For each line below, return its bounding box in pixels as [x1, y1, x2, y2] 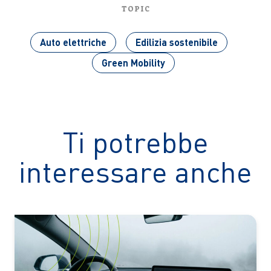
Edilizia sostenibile [135, 36, 218, 49]
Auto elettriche [39, 36, 106, 49]
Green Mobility [102, 56, 166, 70]
